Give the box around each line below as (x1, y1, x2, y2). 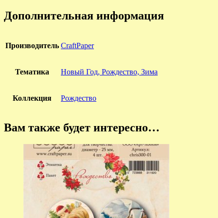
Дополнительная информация (4, 9, 164, 22)
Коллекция (13, 93, 52, 102)
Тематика (15, 67, 49, 76)
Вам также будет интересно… (4, 121, 160, 134)
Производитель (5, 41, 59, 50)
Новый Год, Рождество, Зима (61, 67, 158, 76)
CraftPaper (61, 41, 94, 50)
